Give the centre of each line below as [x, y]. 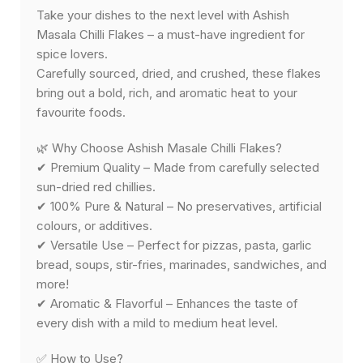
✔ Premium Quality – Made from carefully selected [178, 167]
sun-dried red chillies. [96, 186]
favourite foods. [81, 112]
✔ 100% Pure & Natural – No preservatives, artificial [179, 206]
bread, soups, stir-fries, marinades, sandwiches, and [181, 264]
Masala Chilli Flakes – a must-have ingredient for [171, 34]
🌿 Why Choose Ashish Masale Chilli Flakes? [159, 147]
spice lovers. [72, 53]
